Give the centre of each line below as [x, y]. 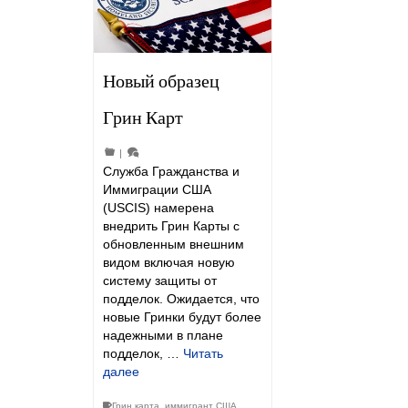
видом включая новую [169, 263]
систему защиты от [160, 281]
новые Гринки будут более [182, 317]
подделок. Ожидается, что [181, 299]
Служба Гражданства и [171, 172]
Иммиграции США [157, 190]
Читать [203, 354]
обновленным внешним [173, 245]
